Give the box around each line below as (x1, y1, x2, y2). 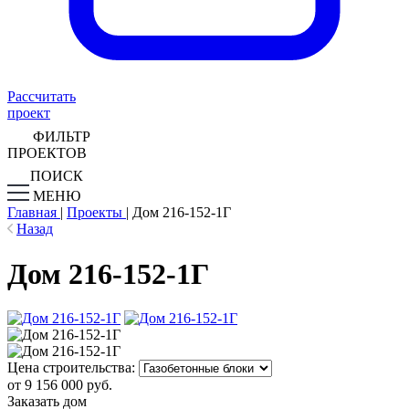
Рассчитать (7, 89, 76, 105)
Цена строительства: (7, 360, 135, 376)
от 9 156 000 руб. (7, 377, 112, 393)
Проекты (67, 204, 126, 221)
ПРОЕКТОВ (7, 145, 87, 162)
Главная (7, 204, 60, 221)
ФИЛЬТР (33, 129, 90, 145)
